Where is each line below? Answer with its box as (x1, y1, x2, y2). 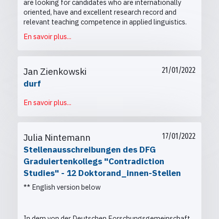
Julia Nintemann (23, 131, 90, 144)
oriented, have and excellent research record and (23, 7, 176, 17)
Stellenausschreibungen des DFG (23, 144, 156, 155)
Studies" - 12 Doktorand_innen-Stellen (23, 167, 181, 179)
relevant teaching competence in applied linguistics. (23, 17, 187, 27)
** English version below (23, 182, 101, 192)
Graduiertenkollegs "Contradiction (23, 155, 164, 167)
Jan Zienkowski (23, 66, 87, 78)
